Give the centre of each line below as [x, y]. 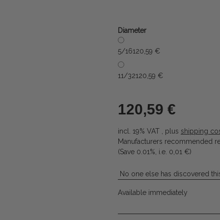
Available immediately [153, 193]
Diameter [133, 31]
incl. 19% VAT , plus [149, 131]
